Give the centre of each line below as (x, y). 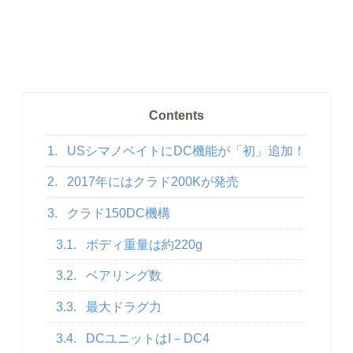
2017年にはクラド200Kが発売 (151, 182)
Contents (176, 116)
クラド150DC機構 (117, 214)
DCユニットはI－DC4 (146, 338)
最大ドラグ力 (122, 307)
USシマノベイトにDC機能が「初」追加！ (184, 150)
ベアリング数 (122, 276)
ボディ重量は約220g (142, 244)
